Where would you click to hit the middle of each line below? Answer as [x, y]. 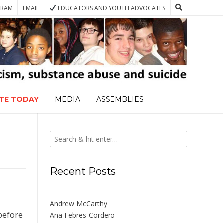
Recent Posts [83, 171]
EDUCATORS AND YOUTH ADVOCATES [111, 8]
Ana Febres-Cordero [82, 215]
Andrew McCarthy [78, 204]
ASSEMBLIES [120, 99]
